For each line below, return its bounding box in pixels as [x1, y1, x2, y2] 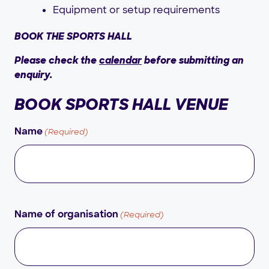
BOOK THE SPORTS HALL [14, 30, 132, 43]
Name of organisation [14, 210, 118, 220]
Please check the [14, 54, 99, 67]
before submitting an [142, 54, 244, 67]
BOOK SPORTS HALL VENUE [14, 94, 228, 115]
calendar [99, 54, 142, 67]
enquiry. [14, 68, 52, 82]
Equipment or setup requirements [53, 4, 220, 17]
